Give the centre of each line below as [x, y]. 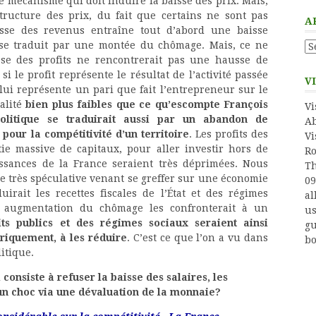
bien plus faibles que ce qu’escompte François [147, 104]
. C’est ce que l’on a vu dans [197, 237]
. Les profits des [228, 134]
